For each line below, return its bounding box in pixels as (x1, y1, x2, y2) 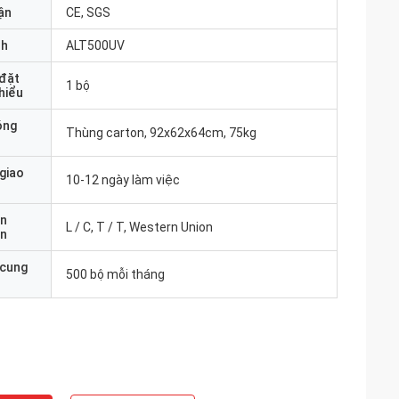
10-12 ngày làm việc (66, 173, 180, 187)
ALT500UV (66, 38, 125, 53)
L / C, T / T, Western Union (66, 220, 213, 234)
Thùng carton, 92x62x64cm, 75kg (66, 126, 256, 140)
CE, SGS (66, 5, 110, 20)
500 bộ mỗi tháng (66, 267, 165, 281)
